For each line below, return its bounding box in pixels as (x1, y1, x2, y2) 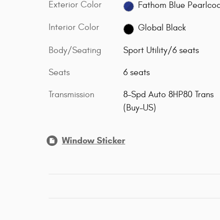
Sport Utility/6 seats (123, 45, 199, 55)
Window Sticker (62, 135, 125, 146)
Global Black (138, 22, 187, 33)
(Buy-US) (123, 102, 156, 113)
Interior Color (49, 22, 99, 33)
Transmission (49, 89, 94, 100)
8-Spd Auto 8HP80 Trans (123, 89, 214, 100)
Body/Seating (49, 45, 101, 55)
